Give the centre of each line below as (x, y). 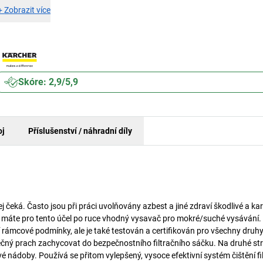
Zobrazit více (28, 10)
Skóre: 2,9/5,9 (48, 82)
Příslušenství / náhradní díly (80, 131)
